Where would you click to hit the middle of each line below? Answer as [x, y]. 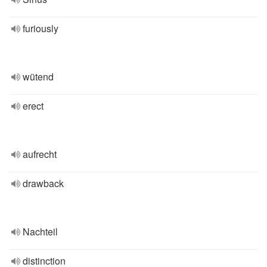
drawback [43, 183]
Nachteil [40, 232]
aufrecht [40, 154]
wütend [38, 77]
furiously [41, 28]
